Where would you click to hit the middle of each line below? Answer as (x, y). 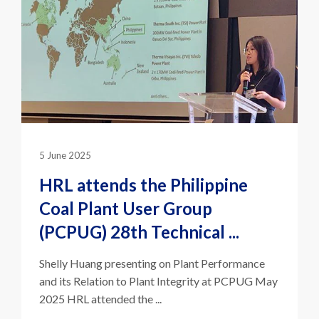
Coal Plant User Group (126, 197)
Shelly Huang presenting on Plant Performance (152, 251)
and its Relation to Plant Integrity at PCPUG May (158, 269)
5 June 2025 (65, 143)
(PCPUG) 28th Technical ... (139, 220)
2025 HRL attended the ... (100, 287)
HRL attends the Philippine (143, 173)
